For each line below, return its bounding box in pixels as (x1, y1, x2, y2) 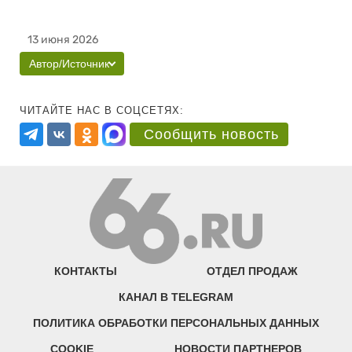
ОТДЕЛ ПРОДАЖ (206, 265, 298, 278)
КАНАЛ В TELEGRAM (119, 291, 233, 304)
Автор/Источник (29, 57, 109, 70)
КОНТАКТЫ (54, 265, 118, 278)
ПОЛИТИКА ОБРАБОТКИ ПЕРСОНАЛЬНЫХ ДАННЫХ (33, 317, 319, 330)
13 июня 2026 (27, 33, 98, 46)
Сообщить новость (144, 126, 279, 142)
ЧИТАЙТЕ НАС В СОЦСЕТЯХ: (20, 104, 184, 116)
